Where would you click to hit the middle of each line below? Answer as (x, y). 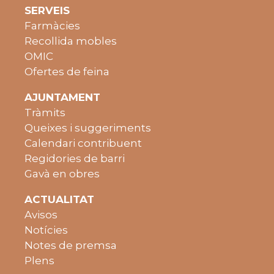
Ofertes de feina (67, 71)
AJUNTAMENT (62, 97)
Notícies (46, 230)
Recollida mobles (71, 41)
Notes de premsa (71, 245)
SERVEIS (47, 10)
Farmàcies (52, 25)
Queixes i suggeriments (88, 128)
